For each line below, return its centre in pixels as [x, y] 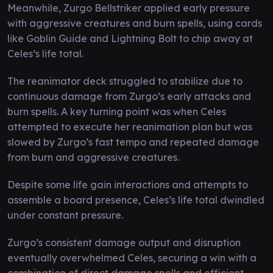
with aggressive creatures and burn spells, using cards [135, 23]
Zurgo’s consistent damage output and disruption [124, 242]
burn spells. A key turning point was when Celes [117, 111]
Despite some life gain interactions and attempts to [128, 184]
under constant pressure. [65, 215]
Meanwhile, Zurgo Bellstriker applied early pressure [129, 8]
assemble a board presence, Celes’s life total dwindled [136, 200]
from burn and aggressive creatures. [93, 157]
